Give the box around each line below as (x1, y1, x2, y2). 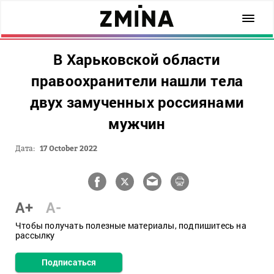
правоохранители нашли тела (31, 71, 243, 91)
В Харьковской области (53, 50, 221, 69)
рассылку (15, 229, 55, 241)
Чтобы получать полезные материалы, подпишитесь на (15, 220, 246, 231)
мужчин (108, 114, 166, 133)
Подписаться (41, 256, 97, 268)
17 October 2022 (40, 144, 97, 153)
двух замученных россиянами (29, 92, 245, 112)
